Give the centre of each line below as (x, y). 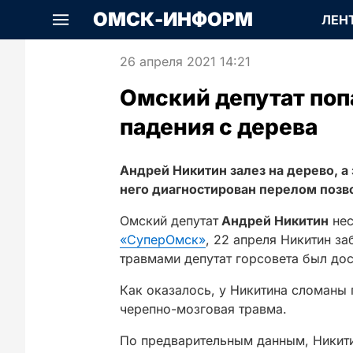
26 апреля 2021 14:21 (185, 61)
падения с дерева (219, 127)
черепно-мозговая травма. (203, 309)
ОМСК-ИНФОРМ (173, 19)
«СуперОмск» (163, 240)
